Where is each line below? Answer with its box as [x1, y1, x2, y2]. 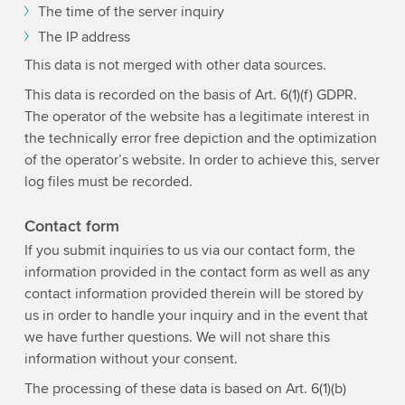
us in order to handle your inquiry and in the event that [24, 306, 368, 325]
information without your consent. [24, 349, 238, 368]
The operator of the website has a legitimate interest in [24, 108, 370, 127]
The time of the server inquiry [37, 3, 224, 22]
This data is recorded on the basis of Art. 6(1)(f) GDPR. [24, 86, 357, 105]
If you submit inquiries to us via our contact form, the [24, 240, 355, 259]
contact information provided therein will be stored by [24, 284, 363, 303]
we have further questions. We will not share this [24, 327, 330, 346]
